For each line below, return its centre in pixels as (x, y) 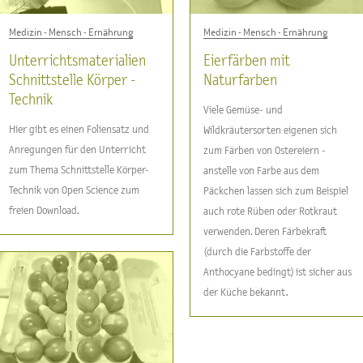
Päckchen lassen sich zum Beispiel (276, 191)
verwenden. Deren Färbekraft (265, 232)
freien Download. (44, 211)
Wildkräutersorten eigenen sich (270, 130)
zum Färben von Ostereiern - (265, 151)
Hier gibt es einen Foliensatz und (79, 130)
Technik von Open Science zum (74, 190)
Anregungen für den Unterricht (77, 150)
